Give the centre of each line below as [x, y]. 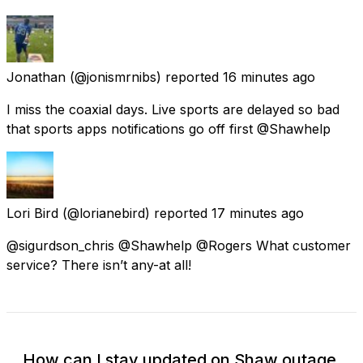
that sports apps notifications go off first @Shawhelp [169, 128]
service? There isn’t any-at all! [99, 265]
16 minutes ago [269, 77]
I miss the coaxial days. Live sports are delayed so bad [173, 109]
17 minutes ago [258, 213]
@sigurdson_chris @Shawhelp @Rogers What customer [179, 245]
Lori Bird [32, 213]
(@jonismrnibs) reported [144, 77]
